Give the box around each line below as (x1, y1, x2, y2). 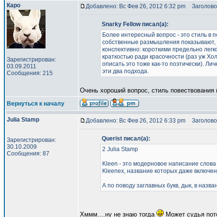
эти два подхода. (102, 68, 149, 75)
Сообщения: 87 (7, 150, 49, 157)
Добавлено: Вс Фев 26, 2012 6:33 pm (86, 117, 186, 124)
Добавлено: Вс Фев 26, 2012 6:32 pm (86, 3, 186, 10)
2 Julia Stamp (102, 146, 138, 153)
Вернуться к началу (7, 100, 64, 107)
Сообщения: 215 (7, 70, 53, 77)
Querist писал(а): (101, 135, 150, 142)
